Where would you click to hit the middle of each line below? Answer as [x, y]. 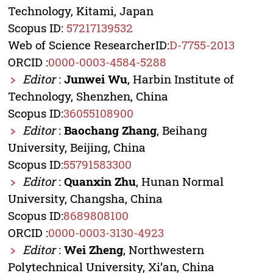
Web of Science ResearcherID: [88, 45]
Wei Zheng [93, 250]
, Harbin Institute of [180, 79]
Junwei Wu [95, 79]
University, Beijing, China [76, 147]
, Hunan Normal [179, 182]
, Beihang [182, 130]
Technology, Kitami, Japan [80, 11]
